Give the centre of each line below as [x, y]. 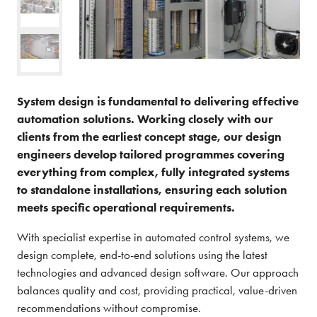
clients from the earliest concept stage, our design [149, 136]
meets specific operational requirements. [126, 207]
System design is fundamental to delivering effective [158, 101]
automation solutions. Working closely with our [145, 119]
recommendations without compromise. [109, 307]
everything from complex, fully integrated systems [153, 172]
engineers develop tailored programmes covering [151, 154]
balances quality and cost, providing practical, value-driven [157, 290]
